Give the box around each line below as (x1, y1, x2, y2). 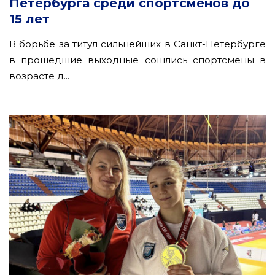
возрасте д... (9, 69, 69, 82)
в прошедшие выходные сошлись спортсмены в (9, 53, 266, 66)
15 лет (9, 11, 50, 26)
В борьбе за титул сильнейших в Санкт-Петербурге (9, 37, 266, 50)
